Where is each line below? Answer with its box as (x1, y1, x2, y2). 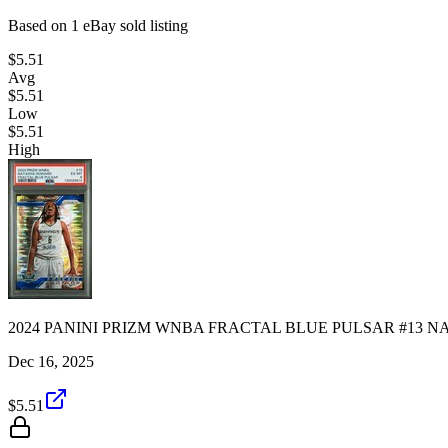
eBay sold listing (79, 16, 188, 34)
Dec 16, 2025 (8, 352, 94, 370)
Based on (8, 16, 71, 34)
